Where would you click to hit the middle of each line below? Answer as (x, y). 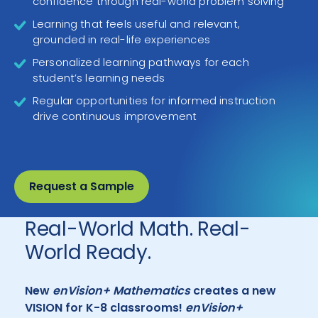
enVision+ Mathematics (121, 291)
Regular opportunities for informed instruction (154, 101)
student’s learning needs (99, 78)
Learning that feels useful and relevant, (136, 24)
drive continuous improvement (115, 116)
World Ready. (88, 252)
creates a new (233, 291)
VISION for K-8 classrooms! (105, 308)
